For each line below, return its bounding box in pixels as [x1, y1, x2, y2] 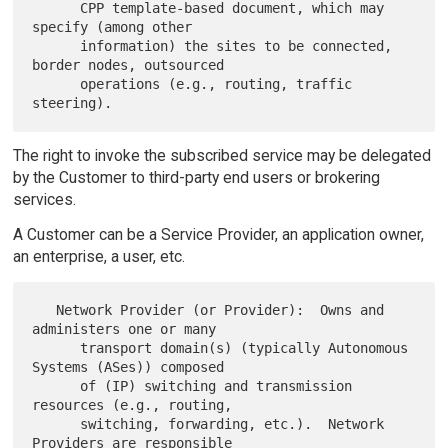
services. [12, 190, 76, 210]
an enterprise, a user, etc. [12, 246, 185, 266]
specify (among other [32, 18, 193, 35]
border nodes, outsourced [32, 56, 225, 73]
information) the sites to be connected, [32, 37, 81, 54]
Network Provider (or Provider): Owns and [32, 301, 57, 318]
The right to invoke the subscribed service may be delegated [12, 146, 431, 166]
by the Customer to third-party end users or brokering [12, 168, 380, 188]
